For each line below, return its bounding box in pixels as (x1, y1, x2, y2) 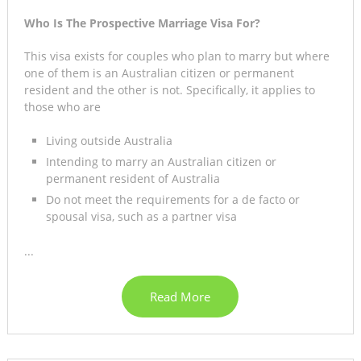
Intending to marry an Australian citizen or (45, 154, 276, 170)
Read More (150, 288, 211, 305)
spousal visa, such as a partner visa (45, 209, 237, 225)
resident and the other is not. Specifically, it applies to (23, 82, 315, 98)
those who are (23, 99, 101, 115)
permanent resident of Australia (45, 171, 220, 187)
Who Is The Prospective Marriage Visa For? (23, 15, 260, 31)
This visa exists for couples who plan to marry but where (23, 48, 330, 64)
